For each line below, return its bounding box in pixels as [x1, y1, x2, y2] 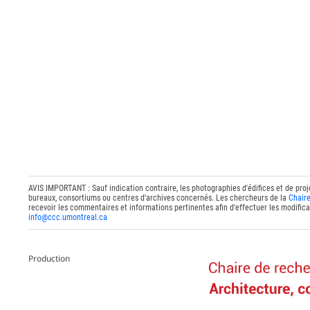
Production [28, 252, 71, 264]
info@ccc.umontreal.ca [28, 212, 108, 223]
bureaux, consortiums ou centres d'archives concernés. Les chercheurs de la [28, 193, 289, 203]
